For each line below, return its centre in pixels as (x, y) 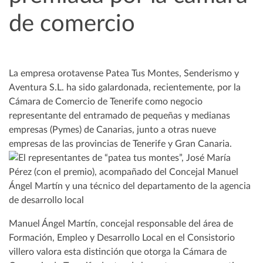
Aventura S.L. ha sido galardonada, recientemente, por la (125, 87)
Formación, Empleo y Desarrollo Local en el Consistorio (122, 237)
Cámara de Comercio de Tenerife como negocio (106, 101)
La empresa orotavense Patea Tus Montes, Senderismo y (124, 73)
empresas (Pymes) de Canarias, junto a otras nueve (112, 129)
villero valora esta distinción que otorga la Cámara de (118, 252)
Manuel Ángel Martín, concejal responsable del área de (121, 223)
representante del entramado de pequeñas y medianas (119, 115)
